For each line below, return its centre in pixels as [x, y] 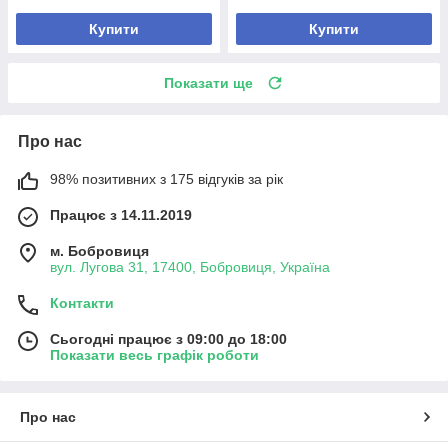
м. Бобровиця [99, 250]
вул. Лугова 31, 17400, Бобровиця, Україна [190, 266]
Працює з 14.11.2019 [121, 214]
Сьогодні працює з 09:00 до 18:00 [168, 338]
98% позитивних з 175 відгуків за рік [166, 178]
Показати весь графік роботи [154, 354]
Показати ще [208, 82]
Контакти [82, 302]
